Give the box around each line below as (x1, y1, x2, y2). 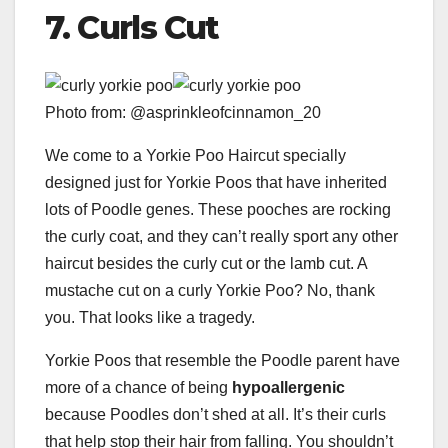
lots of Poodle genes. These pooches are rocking (45, 201, 391, 219)
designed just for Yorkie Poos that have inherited (45, 174, 387, 192)
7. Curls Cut (45, 8, 219, 48)
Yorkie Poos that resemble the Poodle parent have (45, 352, 400, 370)
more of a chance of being (45, 379, 232, 397)
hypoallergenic (232, 379, 345, 397)
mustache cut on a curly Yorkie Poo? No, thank (45, 282, 375, 300)
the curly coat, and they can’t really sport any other (45, 228, 398, 246)
